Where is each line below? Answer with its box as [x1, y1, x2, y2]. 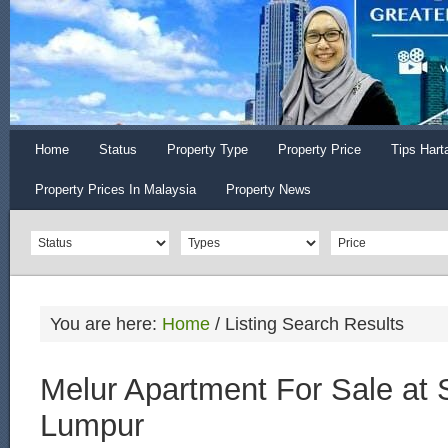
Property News [226, 182, 311, 197]
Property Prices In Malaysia [35, 182, 196, 197]
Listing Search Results [220, 314, 404, 334]
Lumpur [40, 408, 144, 443]
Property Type [167, 142, 248, 157]
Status [99, 142, 137, 157]
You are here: [50, 314, 162, 334]
